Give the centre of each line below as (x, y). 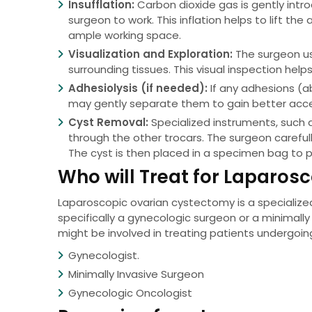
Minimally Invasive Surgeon (136, 274)
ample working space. (125, 36)
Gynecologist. (104, 256)
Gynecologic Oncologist (131, 293)
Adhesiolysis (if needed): (138, 88)
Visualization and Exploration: (151, 54)
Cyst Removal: (109, 123)
